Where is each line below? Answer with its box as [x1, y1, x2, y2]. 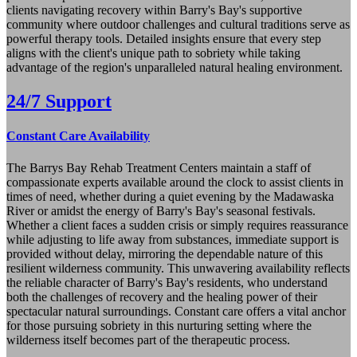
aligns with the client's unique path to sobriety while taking [6, 46, 300, 61]
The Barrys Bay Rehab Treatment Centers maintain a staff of [6, 160, 311, 175]
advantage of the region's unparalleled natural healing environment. [6, 61, 343, 75]
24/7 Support [6, 91, 112, 112]
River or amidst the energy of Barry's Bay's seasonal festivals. [6, 203, 316, 218]
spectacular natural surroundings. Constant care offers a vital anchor [6, 304, 346, 318]
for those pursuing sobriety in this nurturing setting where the [6, 318, 312, 332]
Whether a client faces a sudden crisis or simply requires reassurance [6, 218, 348, 232]
